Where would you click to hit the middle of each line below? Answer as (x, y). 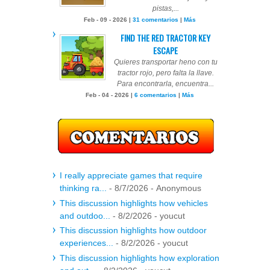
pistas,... (165, 9)
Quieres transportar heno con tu (165, 62)
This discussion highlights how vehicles (134, 203)
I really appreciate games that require (131, 176)
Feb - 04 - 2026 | (110, 95)
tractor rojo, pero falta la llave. (165, 73)
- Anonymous (175, 188)
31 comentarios (155, 20)
